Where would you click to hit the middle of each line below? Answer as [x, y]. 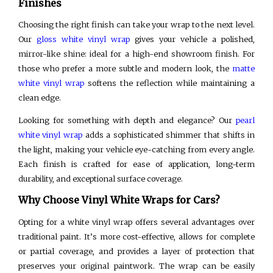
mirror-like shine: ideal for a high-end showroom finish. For [136, 54]
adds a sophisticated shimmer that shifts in [168, 134]
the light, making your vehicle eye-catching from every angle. [136, 149]
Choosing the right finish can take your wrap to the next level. [136, 25]
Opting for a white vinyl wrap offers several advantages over [136, 222]
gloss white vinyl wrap [83, 39]
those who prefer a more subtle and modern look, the [125, 69]
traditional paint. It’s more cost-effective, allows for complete [136, 236]
